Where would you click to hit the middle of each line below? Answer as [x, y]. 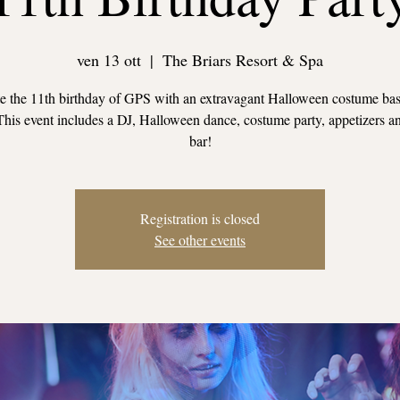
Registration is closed [200, 218]
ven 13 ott [109, 60]
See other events [200, 240]
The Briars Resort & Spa [243, 60]
